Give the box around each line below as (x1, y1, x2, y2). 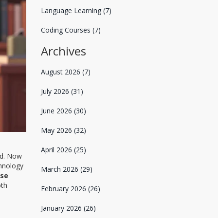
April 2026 (40, 145, 74, 154)
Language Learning (40, 6, 103, 15)
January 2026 (40, 203, 84, 213)
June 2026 (40, 106, 74, 115)
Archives (40, 43, 86, 59)
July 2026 (40, 87, 71, 96)
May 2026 (40, 126, 74, 135)
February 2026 (40, 184, 88, 193)
